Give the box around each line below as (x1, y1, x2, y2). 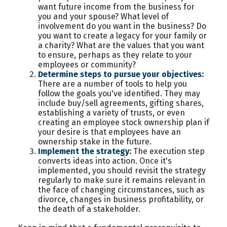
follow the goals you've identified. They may (38, 88, 200, 98)
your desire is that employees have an (38, 127, 181, 137)
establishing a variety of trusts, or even (38, 107, 185, 118)
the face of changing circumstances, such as (38, 184, 205, 195)
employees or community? (38, 59, 136, 69)
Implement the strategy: (38, 146, 131, 156)
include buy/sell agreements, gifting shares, (38, 98, 204, 108)
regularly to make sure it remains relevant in (38, 175, 205, 185)
